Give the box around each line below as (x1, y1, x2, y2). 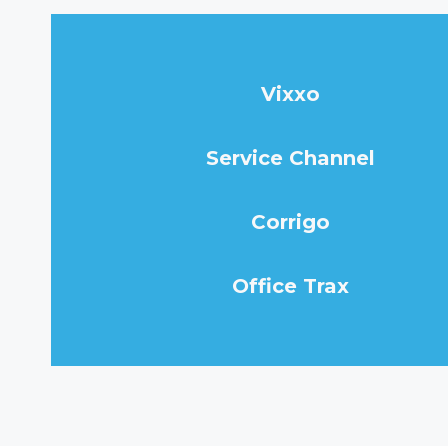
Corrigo (250, 210, 330, 234)
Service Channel (205, 146, 375, 170)
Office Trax (231, 274, 349, 298)
